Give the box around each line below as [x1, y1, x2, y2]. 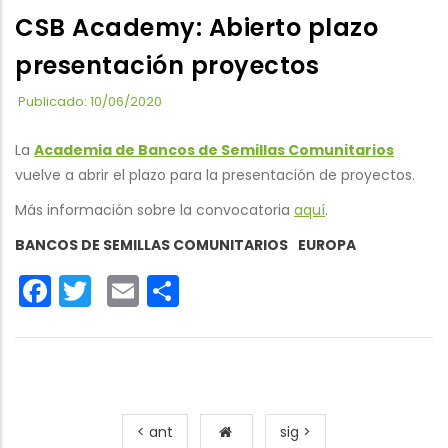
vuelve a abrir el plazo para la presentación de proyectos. [15, 165, 415, 185]
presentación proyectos [15, 49, 319, 82]
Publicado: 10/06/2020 [18, 92, 162, 111]
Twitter [91, 266, 196, 312]
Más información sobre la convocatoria [15, 200, 294, 220]
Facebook [51, 266, 203, 312]
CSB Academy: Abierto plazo [15, 11, 378, 44]
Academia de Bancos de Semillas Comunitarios [34, 140, 394, 160]
